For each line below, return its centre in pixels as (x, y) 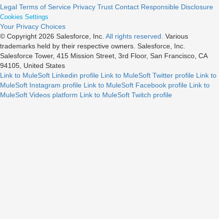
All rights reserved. (134, 36)
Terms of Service (45, 7)
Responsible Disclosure (177, 7)
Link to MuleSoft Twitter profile (147, 75)
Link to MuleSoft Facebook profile (135, 85)
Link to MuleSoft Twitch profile (126, 95)
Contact (127, 7)
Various (176, 36)
